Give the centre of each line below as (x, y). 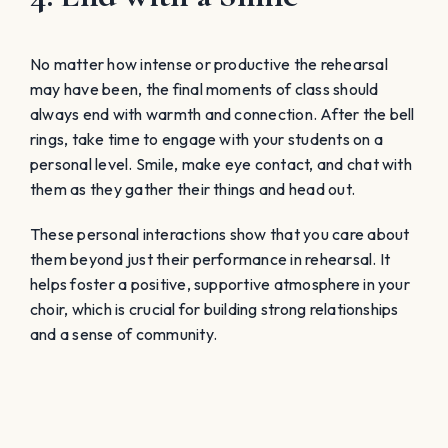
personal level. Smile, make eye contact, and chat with (221, 163)
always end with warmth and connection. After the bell (222, 113)
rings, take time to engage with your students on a (206, 138)
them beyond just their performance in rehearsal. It (210, 258)
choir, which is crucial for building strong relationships (214, 308)
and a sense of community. (124, 333)
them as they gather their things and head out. (193, 188)
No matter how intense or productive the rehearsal (209, 63)
